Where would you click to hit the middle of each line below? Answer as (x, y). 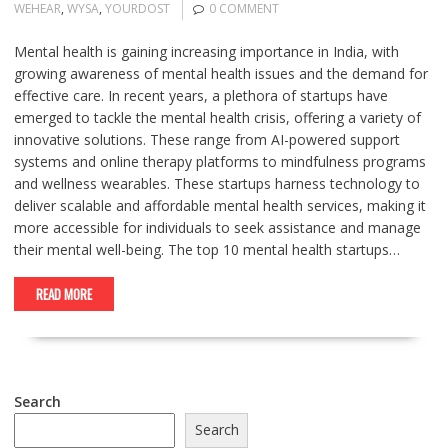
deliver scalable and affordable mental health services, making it (219, 205)
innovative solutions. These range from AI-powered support (206, 139)
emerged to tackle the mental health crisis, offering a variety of (217, 117)
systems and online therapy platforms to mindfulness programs (219, 161)
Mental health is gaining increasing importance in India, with (206, 51)
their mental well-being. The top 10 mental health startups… (206, 249)
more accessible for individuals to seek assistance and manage (217, 227)
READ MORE (63, 294)
